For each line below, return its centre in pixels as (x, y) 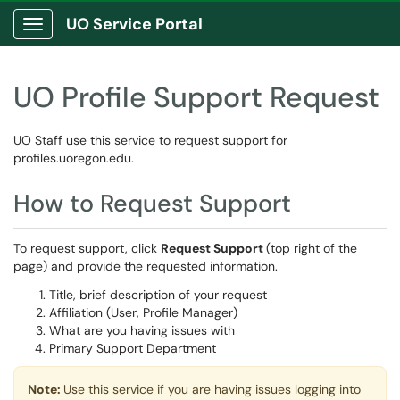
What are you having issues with (142, 330)
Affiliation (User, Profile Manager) (143, 312)
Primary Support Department (133, 348)
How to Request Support (152, 203)
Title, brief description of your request (158, 295)
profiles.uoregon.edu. (74, 158)
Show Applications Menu (103, 38)
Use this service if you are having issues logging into (212, 389)
